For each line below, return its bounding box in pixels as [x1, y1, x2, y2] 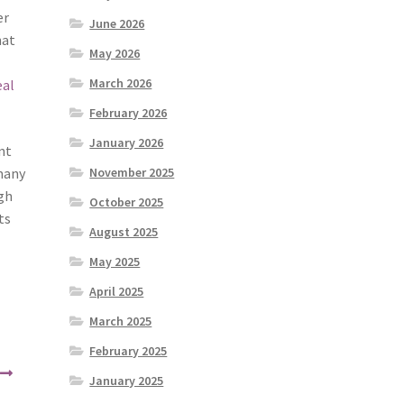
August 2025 [89, 224, 159, 241]
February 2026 [89, 105, 168, 122]
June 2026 [89, 15, 145, 32]
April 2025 [89, 283, 144, 300]
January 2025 [89, 372, 164, 390]
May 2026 [89, 45, 141, 62]
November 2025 [89, 164, 175, 181]
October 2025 [89, 194, 164, 211]
